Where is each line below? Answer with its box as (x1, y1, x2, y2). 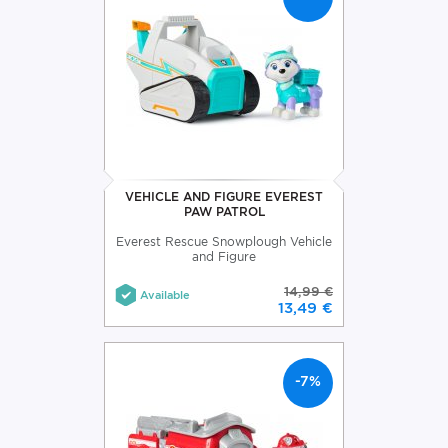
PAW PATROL (183, 203, 265, 219)
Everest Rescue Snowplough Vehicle (116, 233, 332, 249)
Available (140, 287, 190, 302)
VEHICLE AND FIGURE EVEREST (125, 188, 323, 204)
